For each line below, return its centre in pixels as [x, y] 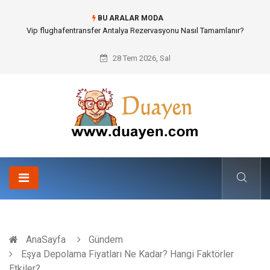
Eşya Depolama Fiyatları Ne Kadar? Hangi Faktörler [126, 254]
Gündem [106, 240]
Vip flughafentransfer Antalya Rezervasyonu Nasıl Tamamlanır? [135, 30]
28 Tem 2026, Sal [140, 58]
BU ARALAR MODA [129, 18]
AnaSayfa [46, 240]
